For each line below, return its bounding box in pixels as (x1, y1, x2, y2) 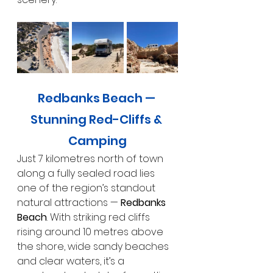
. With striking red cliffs (47, 210, 152, 224)
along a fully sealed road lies (17, 166, 157, 180)
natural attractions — (17, 195, 121, 210)
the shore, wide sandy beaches (17, 239, 171, 253)
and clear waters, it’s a (17, 253, 127, 268)
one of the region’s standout (17, 180, 158, 195)
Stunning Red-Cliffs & (30, 110, 165, 128)
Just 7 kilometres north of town (17, 151, 166, 166)
